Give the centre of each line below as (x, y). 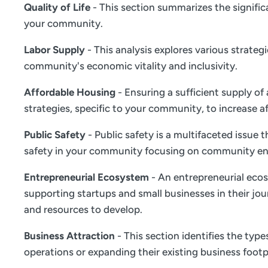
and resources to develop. (83, 210)
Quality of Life (57, 7)
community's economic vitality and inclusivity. (131, 66)
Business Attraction (69, 236)
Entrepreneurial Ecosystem (86, 177)
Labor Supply (54, 50)
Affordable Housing (70, 92)
